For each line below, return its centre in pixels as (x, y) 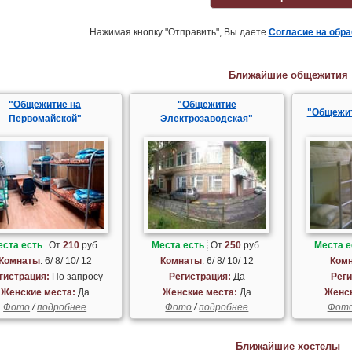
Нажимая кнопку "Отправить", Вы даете (179, 33)
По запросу (76, 276)
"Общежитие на (45, 105)
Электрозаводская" (207, 119)
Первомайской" (45, 119)
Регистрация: (200, 276)
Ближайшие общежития (288, 75)
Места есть (178, 245)
